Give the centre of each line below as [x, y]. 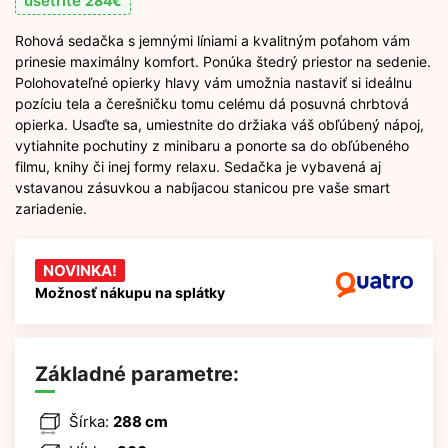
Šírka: [89, 421]
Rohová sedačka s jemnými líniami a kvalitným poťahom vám [212, 40]
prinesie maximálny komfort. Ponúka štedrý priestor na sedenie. [223, 61]
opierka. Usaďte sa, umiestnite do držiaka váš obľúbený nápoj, [219, 124]
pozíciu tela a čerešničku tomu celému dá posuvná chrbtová [212, 103]
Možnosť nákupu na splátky [130, 292]
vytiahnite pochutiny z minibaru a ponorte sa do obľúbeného [212, 145]
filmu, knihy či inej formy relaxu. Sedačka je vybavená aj [198, 166]
